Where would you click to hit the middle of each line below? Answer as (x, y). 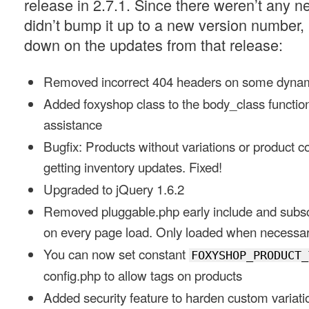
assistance (73, 124)
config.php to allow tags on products (143, 275)
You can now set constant (116, 254)
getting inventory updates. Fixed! (133, 167)
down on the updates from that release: (153, 44)
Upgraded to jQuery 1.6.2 (114, 189)
